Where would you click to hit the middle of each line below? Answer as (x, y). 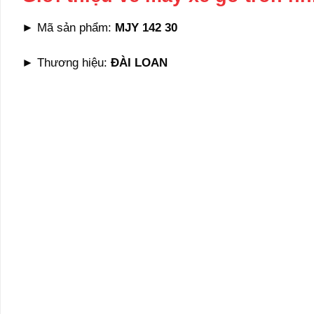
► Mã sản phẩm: (68, 28)
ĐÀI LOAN (137, 62)
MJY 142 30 (146, 28)
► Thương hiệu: (64, 62)
